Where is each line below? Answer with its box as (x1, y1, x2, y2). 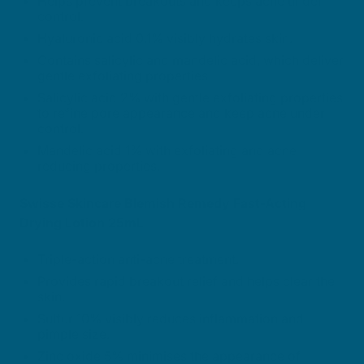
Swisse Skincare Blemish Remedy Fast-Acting (19, 195, 306, 211)
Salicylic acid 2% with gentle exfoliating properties (37, 89, 343, 106)
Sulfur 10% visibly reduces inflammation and (37, 310, 304, 327)
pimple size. (37, 326, 110, 342)
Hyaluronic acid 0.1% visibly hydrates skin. (37, 30, 292, 46)
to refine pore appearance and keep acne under (37, 105, 325, 121)
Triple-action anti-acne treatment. (37, 251, 239, 267)
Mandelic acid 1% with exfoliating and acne (37, 142, 297, 158)
